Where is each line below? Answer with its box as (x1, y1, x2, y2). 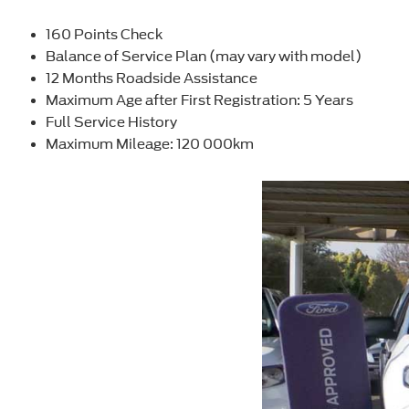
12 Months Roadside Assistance (46, 69, 257, 87)
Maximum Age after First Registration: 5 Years (46, 91, 353, 109)
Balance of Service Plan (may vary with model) (46, 47, 362, 65)
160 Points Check (46, 26, 163, 43)
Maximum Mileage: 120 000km (46, 135, 254, 152)
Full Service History (46, 113, 177, 131)
